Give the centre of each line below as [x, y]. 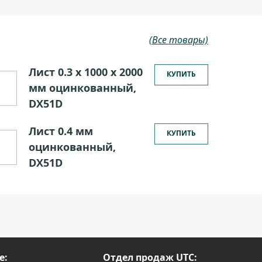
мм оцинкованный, [82, 88]
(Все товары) [179, 40]
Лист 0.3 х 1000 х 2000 [85, 72]
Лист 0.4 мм [61, 131]
